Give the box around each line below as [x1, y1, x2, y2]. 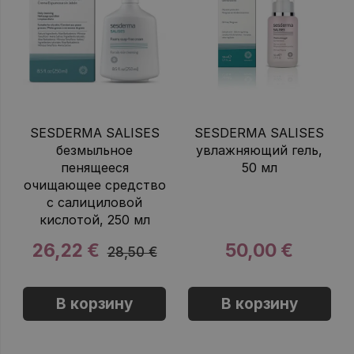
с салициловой [47, 194, 143, 211]
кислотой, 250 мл [39, 212, 150, 228]
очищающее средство [23, 177, 166, 194]
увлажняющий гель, [196, 142, 323, 159]
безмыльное [56, 142, 134, 159]
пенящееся [60, 160, 129, 176]
